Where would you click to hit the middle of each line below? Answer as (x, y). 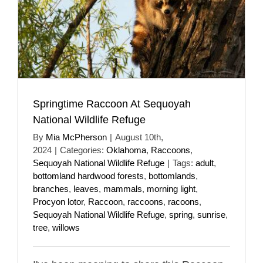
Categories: (83, 150)
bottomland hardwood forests (88, 176)
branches (51, 188)
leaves (86, 188)
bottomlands (172, 176)
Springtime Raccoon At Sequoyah (112, 104)
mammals (123, 188)
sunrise (211, 214)
